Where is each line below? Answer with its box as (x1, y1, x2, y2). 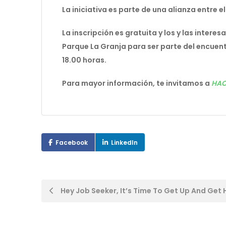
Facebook (55, 138, 88, 147)
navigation (41, 204, 108, 221)
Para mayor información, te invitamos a (62, 78, 211, 88)
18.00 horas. (62, 54, 106, 65)
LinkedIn (111, 138, 138, 147)
